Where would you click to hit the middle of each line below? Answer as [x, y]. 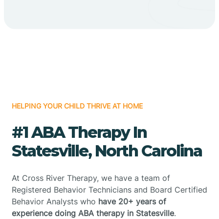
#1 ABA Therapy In [79, 132]
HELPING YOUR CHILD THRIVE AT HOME [77, 106]
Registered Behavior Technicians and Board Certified [109, 189]
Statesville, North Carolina [107, 151]
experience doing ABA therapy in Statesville [93, 213]
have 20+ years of [132, 201]
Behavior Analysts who [55, 201]
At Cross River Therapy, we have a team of [91, 178]
